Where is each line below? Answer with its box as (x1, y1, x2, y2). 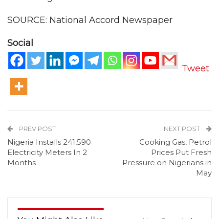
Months (7, 158, 36, 167)
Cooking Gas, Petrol (139, 137, 212, 147)
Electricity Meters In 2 (7, 148, 87, 157)
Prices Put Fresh (151, 148, 212, 157)
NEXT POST (164, 125, 201, 132)
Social (7, 38, 33, 49)
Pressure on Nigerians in (122, 158, 212, 167)
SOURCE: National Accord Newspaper (7, 15, 173, 26)
